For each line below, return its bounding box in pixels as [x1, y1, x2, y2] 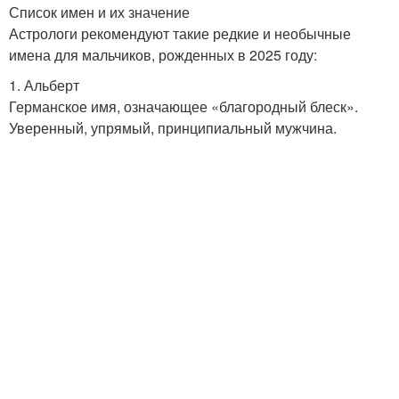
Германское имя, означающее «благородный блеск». [9, 95, 358, 117]
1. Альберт [9, 74, 79, 95]
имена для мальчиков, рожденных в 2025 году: [9, 44, 317, 65]
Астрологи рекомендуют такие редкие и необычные [9, 22, 351, 44]
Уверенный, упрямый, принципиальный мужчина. [9, 117, 337, 138]
